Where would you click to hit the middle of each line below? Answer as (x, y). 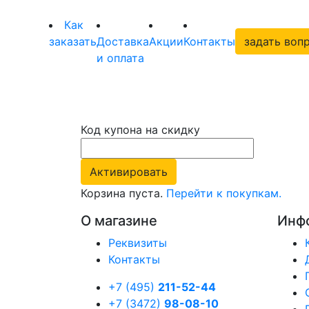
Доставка (123, 41)
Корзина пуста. (123, 193)
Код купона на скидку (140, 130)
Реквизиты (138, 243)
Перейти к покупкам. (224, 193)
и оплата (120, 58)
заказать (73, 41)
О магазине (119, 221)
